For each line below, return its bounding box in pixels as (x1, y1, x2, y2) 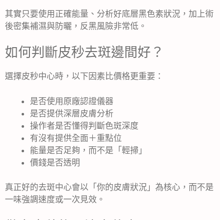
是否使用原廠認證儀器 (30, 96, 113, 106)
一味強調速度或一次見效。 (5, 194, 105, 205)
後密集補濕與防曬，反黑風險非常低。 (5, 21, 147, 31)
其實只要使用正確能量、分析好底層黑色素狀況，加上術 (5, 8, 214, 19)
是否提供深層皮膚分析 (30, 108, 113, 118)
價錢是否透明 (30, 157, 80, 167)
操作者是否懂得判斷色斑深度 (30, 120, 138, 131)
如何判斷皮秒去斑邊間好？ (5, 45, 164, 61)
